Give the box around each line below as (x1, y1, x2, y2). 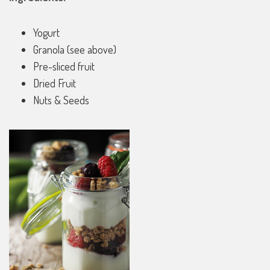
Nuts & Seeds (33, 93, 89, 107)
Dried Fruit (33, 77, 76, 90)
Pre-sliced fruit (33, 60, 95, 74)
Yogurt (33, 26, 60, 40)
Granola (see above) (33, 43, 116, 57)
